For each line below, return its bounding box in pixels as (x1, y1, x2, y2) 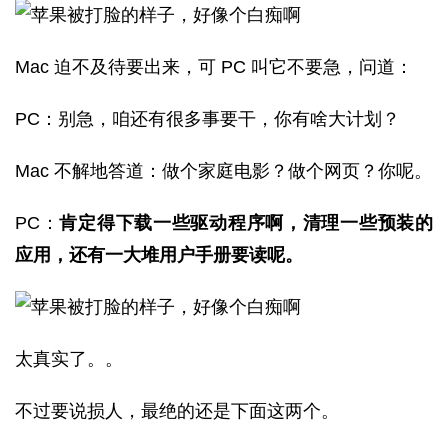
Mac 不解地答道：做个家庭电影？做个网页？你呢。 (15, 161, 432, 181)
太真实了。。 (15, 349, 123, 369)
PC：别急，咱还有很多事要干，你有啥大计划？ (15, 109, 400, 129)
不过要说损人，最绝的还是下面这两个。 (15, 401, 339, 421)
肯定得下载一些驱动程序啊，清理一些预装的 (59, 213, 434, 233)
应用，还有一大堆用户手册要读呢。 (15, 245, 303, 265)
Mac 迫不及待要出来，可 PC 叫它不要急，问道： (15, 57, 413, 77)
